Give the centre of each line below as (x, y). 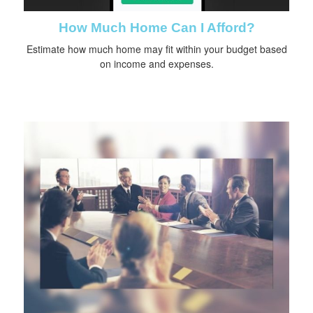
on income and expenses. (156, 64)
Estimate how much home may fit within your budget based (156, 49)
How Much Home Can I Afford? (156, 28)
